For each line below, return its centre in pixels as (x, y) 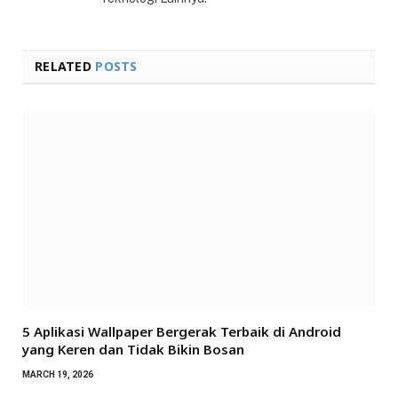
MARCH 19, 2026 (58, 375)
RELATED (65, 67)
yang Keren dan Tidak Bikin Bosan (133, 350)
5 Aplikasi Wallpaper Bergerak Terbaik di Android (182, 332)
